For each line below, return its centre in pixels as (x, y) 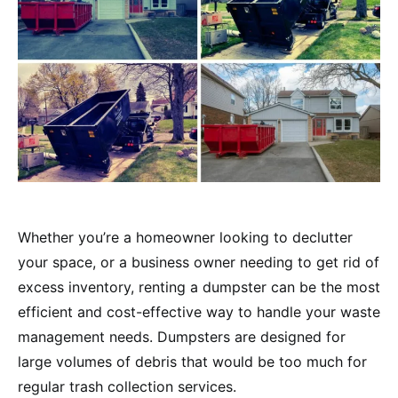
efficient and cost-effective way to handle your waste (199, 311)
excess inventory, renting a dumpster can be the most (199, 287)
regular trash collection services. (127, 386)
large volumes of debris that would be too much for (192, 361)
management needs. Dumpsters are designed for (182, 336)
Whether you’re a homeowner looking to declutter (185, 237)
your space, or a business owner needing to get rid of (199, 262)
